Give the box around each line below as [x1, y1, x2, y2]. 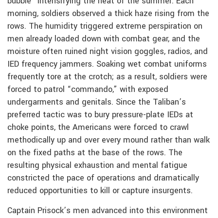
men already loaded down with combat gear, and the [7, 33, 200, 45]
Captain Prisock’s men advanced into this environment [7, 204, 208, 217]
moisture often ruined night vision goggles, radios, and [7, 45, 208, 57]
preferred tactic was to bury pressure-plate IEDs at [7, 109, 193, 121]
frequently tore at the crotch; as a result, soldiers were [7, 71, 207, 83]
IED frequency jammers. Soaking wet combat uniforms [7, 58, 207, 70]
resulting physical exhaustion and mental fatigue [7, 159, 187, 171]
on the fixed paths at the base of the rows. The [7, 146, 182, 159]
